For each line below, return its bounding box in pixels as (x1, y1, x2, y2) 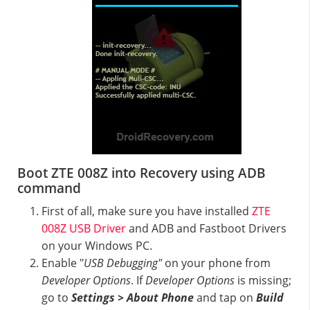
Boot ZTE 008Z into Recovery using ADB (17, 164, 266, 183)
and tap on (194, 290, 256, 306)
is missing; (235, 273, 291, 289)
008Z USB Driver (42, 221, 126, 237)
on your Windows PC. (42, 238, 152, 254)
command (17, 179, 81, 198)
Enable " (42, 255, 84, 271)
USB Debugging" (84, 255, 162, 271)
